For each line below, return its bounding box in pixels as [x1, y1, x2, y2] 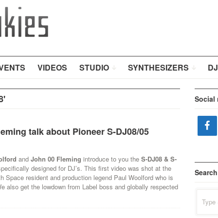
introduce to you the [81, 154, 141, 163]
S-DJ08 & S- [141, 154, 177, 163]
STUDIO [79, 62, 109, 73]
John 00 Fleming [30, 154, 81, 163]
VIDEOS [37, 62, 67, 73]
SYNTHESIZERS [127, 62, 189, 73]
